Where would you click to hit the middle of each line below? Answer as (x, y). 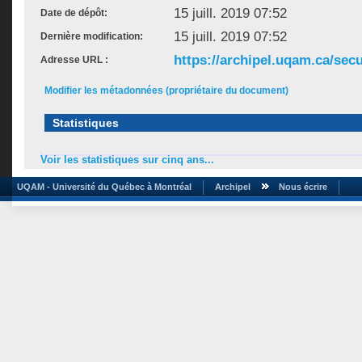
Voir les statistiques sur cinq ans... (127, 160)
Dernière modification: (92, 36)
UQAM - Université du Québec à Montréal (102, 186)
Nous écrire (303, 186)
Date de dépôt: (74, 13)
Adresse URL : (74, 60)
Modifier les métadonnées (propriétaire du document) (166, 90)
